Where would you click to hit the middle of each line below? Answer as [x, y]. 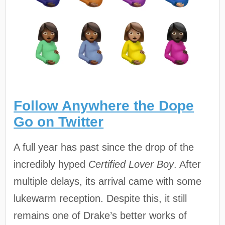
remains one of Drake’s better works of [100, 216]
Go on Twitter [59, 122]
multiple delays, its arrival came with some [108, 182]
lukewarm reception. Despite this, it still [100, 199]
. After [188, 164]
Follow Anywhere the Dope [104, 106]
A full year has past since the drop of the [104, 147]
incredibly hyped [51, 164]
